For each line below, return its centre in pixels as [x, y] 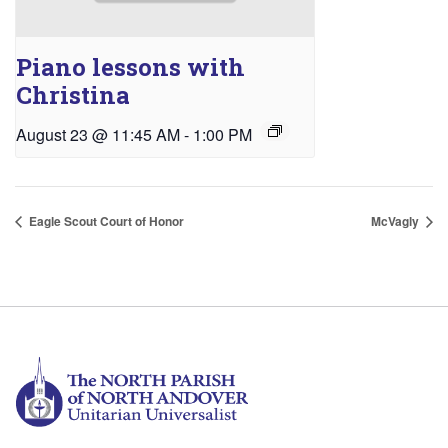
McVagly [396, 220]
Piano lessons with [130, 66]
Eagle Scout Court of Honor [105, 220]
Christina [73, 94]
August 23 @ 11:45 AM [98, 134]
